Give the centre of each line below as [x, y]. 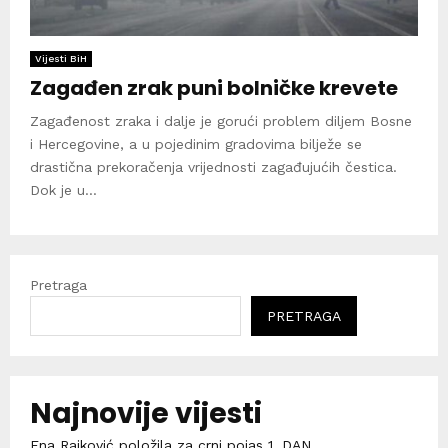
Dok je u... [63, 189]
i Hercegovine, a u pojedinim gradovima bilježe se [196, 143]
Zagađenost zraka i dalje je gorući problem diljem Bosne [221, 120]
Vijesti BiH [61, 58]
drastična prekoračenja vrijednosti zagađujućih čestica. [213, 166]
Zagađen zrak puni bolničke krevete [214, 87]
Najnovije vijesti [146, 413]
